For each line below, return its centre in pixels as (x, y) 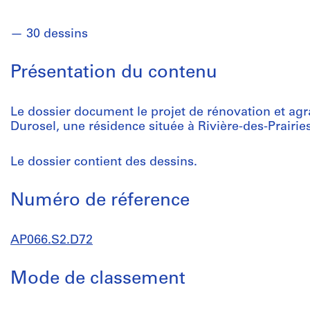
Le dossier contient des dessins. (104, 162)
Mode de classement (98, 279)
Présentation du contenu (114, 73)
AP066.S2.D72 (52, 240)
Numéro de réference (100, 201)
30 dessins (57, 34)
